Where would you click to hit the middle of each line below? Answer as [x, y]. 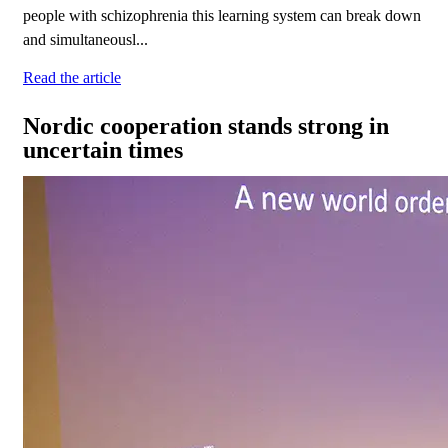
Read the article [72, 78]
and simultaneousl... [85, 40]
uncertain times [103, 150]
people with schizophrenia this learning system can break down [222, 16]
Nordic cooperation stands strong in [206, 126]
